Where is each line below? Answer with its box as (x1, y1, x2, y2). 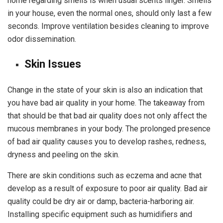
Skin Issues (24, 57, 82, 70)
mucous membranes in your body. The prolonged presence (7, 123, 211, 133)
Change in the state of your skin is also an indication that (7, 85, 203, 95)
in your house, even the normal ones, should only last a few (7, 8, 212, 18)
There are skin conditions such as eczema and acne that (7, 170, 202, 180)
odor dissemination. (7, 34, 76, 44)
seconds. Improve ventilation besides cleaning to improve (7, 21, 209, 31)
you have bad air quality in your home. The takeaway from (7, 98, 205, 108)
